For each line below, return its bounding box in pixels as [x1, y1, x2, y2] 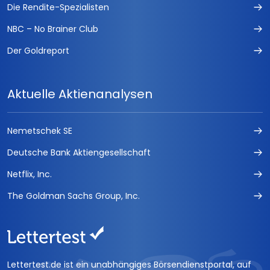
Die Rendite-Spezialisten [7, 1, 109, 14]
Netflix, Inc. [7, 168, 52, 181]
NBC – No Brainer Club [7, 23, 98, 36]
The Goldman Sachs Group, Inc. [7, 190, 140, 202]
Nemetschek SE [7, 125, 72, 137]
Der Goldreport [7, 45, 69, 57]
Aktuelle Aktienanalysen [7, 86, 152, 103]
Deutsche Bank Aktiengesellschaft [7, 146, 151, 159]
